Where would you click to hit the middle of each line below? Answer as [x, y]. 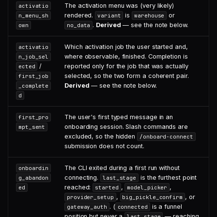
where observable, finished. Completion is [126, 56]
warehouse [149, 15]
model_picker [147, 187]
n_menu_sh [33, 15]
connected [132, 207]
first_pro [33, 117]
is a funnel [166, 207]
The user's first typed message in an [119, 117]
